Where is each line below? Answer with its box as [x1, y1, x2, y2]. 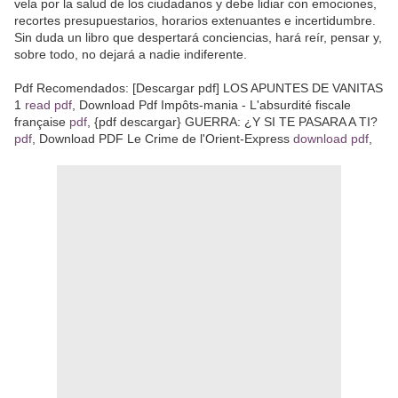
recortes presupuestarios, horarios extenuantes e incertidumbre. [14, 12, 376, 28]
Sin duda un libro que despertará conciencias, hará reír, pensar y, [14, 29, 382, 44]
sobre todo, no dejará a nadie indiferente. [14, 46, 247, 61]
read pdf [25, 97, 72, 112]
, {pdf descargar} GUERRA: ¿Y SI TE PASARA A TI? [87, 114, 378, 129]
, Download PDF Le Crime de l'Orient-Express [32, 131, 293, 146]
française [14, 114, 69, 129]
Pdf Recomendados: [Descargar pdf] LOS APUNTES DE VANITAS [14, 80, 383, 95]
